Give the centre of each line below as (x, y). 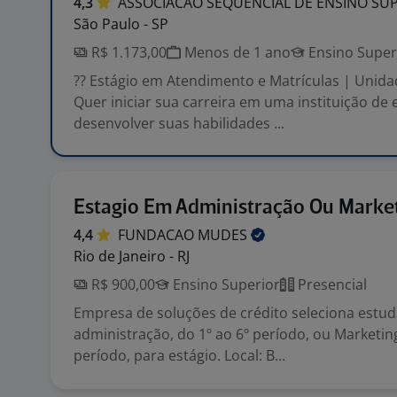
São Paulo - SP (121, 24)
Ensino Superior (225, 284)
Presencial (331, 284)
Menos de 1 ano (236, 52)
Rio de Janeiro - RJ (132, 256)
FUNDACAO (158, 235)
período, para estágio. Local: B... (179, 355)
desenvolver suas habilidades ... (179, 123)
